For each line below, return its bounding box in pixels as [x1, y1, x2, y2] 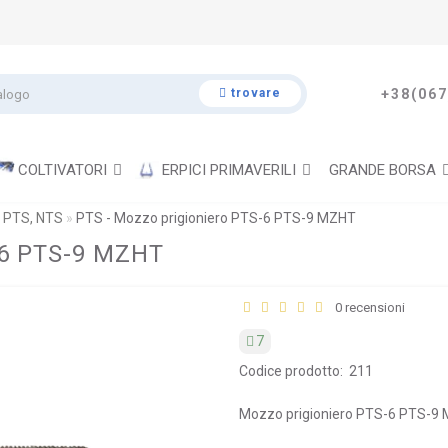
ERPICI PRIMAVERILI [161, 160, 296, 179]
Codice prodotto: [239, 362, 343, 379]
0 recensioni [329, 299, 405, 315]
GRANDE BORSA [328, 160, 436, 179]
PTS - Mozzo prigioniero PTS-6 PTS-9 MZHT [76, 209, 356, 226]
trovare [230, 86, 281, 101]
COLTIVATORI [17, 160, 107, 179]
